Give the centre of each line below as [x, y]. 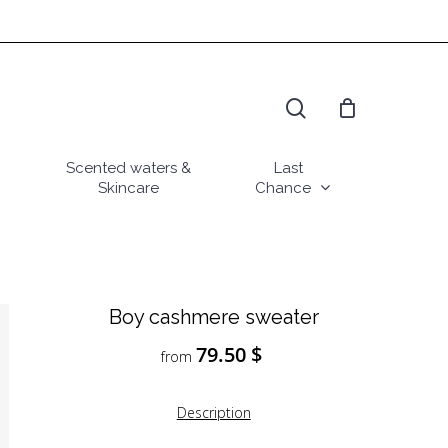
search [335, 67]
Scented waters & [128, 168]
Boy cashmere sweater [213, 317]
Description [213, 413]
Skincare [128, 188]
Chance [283, 188]
